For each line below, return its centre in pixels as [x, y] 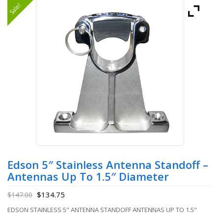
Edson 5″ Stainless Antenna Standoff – [108, 165]
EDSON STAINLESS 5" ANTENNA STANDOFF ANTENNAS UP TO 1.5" [102, 210]
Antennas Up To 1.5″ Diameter [88, 176]
